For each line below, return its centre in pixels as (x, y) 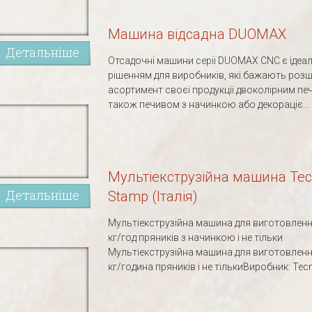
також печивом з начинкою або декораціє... (209, 104)
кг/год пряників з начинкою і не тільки (195, 237)
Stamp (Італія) (153, 196)
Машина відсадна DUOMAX (197, 34)
